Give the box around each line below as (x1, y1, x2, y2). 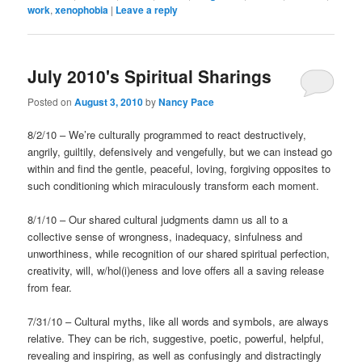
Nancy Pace (158, 94, 215, 109)
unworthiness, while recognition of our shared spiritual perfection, (27, 245, 330, 261)
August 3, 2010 (74, 94, 144, 109)
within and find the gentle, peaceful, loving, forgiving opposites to (27, 160, 331, 176)
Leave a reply (116, 2, 179, 18)
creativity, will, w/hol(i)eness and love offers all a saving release (27, 262, 325, 278)
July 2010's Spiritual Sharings (27, 64, 272, 89)
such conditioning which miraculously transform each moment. (27, 177, 320, 193)
